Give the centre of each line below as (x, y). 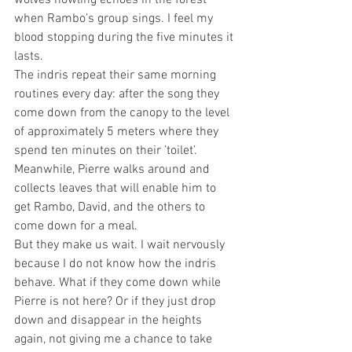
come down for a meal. (77, 227)
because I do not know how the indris (117, 264)
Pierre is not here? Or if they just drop (117, 302)
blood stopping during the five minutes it (125, 38)
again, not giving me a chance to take (115, 340)
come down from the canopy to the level (123, 114)
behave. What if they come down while (119, 283)
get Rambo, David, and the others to (111, 208)
